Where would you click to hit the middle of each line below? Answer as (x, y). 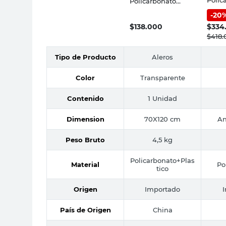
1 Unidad (162, 98)
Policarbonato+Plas (162, 160)
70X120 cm (162, 119)
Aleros (162, 57)
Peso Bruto (85, 139)
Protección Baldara (161, 16)
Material (85, 164)
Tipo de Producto (85, 57)
